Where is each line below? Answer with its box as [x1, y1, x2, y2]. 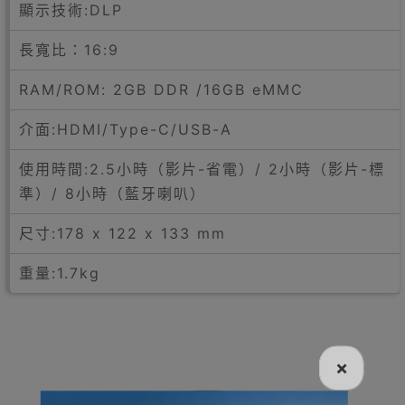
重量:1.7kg [19, 264, 100, 283]
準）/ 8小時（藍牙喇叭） [19, 184, 206, 203]
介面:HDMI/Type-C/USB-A [19, 120, 232, 139]
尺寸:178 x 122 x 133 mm [19, 224, 226, 243]
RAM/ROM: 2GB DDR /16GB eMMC [19, 80, 304, 99]
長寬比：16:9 [19, 41, 119, 60]
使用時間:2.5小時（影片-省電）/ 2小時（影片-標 [19, 160, 385, 179]
